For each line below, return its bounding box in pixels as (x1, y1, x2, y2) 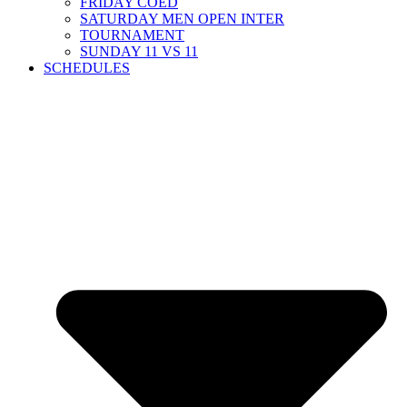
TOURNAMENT (80, 26, 184, 43)
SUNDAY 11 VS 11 (80, 43, 198, 59)
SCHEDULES (44, 59, 130, 75)
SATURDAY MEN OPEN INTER (80, 10, 284, 26)
